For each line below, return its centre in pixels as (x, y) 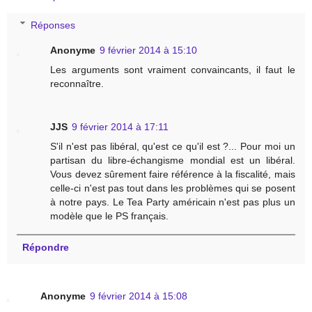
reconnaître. (77, 83)
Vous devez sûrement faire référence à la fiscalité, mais (173, 174)
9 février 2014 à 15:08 (139, 296)
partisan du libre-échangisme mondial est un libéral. (173, 160)
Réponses (53, 25)
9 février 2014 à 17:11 (120, 126)
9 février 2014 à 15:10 (149, 50)
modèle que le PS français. (110, 216)
